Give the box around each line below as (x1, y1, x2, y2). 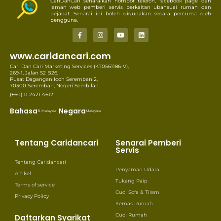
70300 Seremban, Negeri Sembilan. (10, 82, 100, 89)
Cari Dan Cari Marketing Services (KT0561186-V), (10, 63, 129, 70)
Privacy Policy (15, 193, 49, 200)
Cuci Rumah (115, 212, 147, 219)
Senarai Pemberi (115, 138, 181, 148)
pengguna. (50, 16, 78, 23)
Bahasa (10, 106, 37, 116)
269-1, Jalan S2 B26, (10, 70, 58, 76)
